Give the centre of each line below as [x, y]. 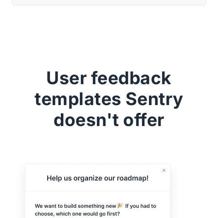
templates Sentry [109, 99]
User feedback [109, 78]
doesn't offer [109, 120]
